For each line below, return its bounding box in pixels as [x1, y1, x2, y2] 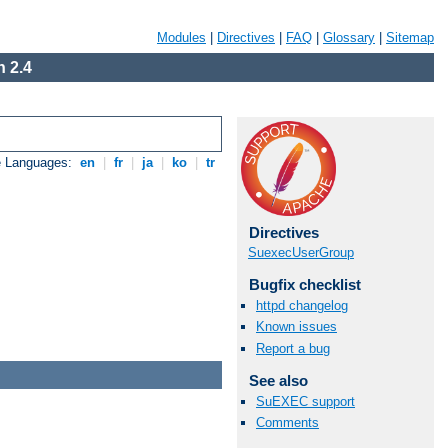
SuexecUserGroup [248, 245, 354, 260]
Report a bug [256, 340, 330, 356]
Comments [256, 414, 319, 430]
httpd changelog [256, 298, 348, 314]
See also [248, 371, 308, 389]
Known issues [256, 319, 337, 335]
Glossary [323, 30, 375, 45]
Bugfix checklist [248, 276, 361, 293]
